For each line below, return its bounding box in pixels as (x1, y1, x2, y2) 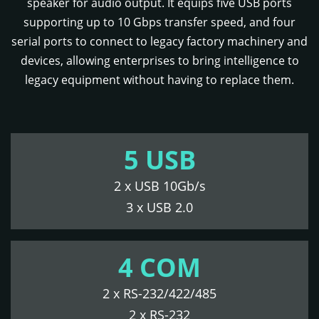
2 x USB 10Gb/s (113, 177, 206, 195)
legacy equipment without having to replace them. (25, 72, 294, 88)
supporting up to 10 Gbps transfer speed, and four (23, 14, 296, 31)
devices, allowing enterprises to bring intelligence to (20, 53, 299, 69)
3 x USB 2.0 (126, 199, 193, 216)
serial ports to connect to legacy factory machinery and (11, 33, 308, 50)
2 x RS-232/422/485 (103, 285, 216, 303)
